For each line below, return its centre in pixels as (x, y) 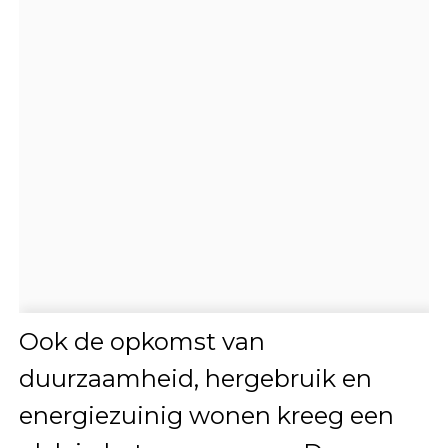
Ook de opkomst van (141, 341)
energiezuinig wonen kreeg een (206, 415)
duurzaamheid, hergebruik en (195, 378)
